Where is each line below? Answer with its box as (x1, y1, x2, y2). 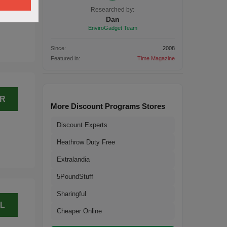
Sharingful (56, 190, 86, 198)
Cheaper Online (56, 207, 102, 215)
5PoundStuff (56, 173, 93, 180)
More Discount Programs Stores (50, 102, 165, 110)
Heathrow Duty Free (56, 138, 115, 146)
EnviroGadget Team (88, 25, 137, 31)
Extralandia (56, 156, 90, 163)
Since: (50, 45, 66, 51)
